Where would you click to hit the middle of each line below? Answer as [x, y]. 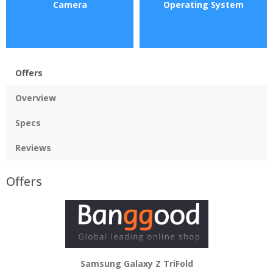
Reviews [33, 147]
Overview [36, 97]
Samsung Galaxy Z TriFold [136, 263]
